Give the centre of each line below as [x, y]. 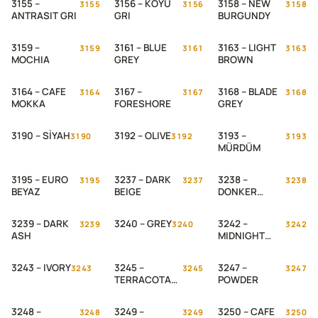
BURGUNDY [244, 16]
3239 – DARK [40, 224]
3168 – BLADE [247, 92]
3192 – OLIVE [143, 136]
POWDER [238, 280]
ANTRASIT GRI [44, 16]
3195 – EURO [40, 180]
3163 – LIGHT [247, 48]
